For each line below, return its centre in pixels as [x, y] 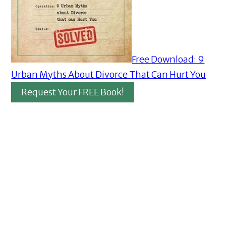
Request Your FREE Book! [73, 92]
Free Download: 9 [168, 60]
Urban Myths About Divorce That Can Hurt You [109, 75]
